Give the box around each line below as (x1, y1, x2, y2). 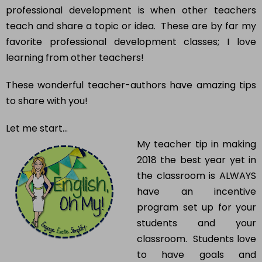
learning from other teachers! (6, 51, 144, 65)
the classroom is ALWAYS (137, 169, 256, 183)
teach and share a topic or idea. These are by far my (6, 19, 256, 33)
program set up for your (137, 201, 256, 215)
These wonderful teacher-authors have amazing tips (6, 78, 256, 92)
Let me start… (6, 122, 68, 136)
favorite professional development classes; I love (6, 35, 256, 49)
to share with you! (6, 94, 88, 108)
